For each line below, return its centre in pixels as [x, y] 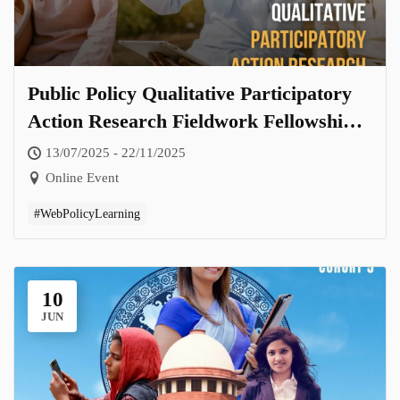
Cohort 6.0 [73, 148]
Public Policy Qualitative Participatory [190, 93]
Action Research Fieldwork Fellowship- [194, 121]
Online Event [82, 177]
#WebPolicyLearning [87, 213]
